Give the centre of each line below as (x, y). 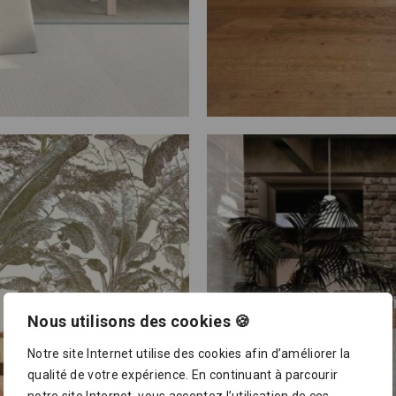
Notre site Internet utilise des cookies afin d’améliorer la (189, 354)
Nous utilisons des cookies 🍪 (139, 321)
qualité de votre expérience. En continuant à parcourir (183, 375)
